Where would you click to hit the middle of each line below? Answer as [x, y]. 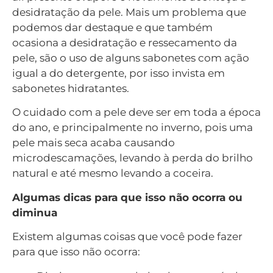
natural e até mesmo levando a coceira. [113, 173]
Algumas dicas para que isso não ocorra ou [127, 197]
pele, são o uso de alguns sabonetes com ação [131, 58]
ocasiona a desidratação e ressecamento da [125, 43]
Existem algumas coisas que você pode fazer [127, 237]
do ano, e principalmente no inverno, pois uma [133, 128]
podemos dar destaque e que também [112, 28]
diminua [35, 212]
